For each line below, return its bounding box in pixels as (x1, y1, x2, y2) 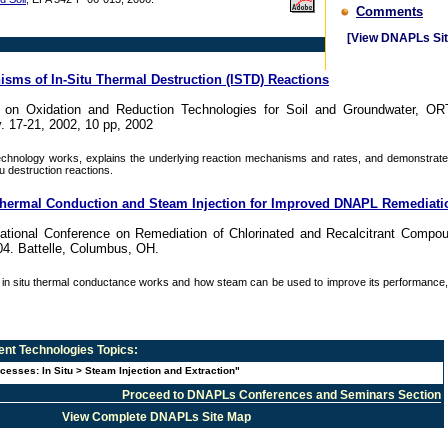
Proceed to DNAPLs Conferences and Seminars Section (122, 388, 441, 402)
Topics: (94, 343, 138, 357)
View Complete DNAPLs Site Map (61, 410, 251, 424)
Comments (356, 4, 423, 19)
